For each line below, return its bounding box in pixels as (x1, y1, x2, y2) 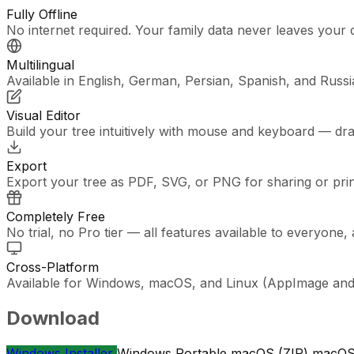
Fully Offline (6, 6, 77, 23)
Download (6, 307, 100, 330)
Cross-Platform (6, 259, 99, 276)
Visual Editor (6, 107, 81, 124)
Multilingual (6, 57, 74, 73)
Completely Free (6, 209, 105, 225)
